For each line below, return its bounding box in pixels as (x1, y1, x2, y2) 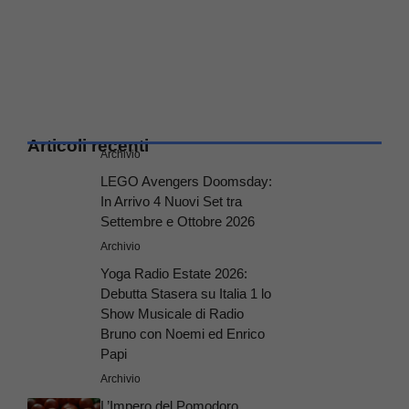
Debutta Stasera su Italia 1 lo (100, 286, 271, 302)
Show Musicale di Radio (100, 306, 244, 322)
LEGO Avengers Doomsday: (100, 173, 272, 190)
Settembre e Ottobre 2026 (100, 214, 255, 230)
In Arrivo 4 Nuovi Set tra (100, 194, 242, 210)
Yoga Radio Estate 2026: (100, 266, 247, 282)
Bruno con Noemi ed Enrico (100, 326, 265, 342)
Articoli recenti (27, 136, 149, 156)
